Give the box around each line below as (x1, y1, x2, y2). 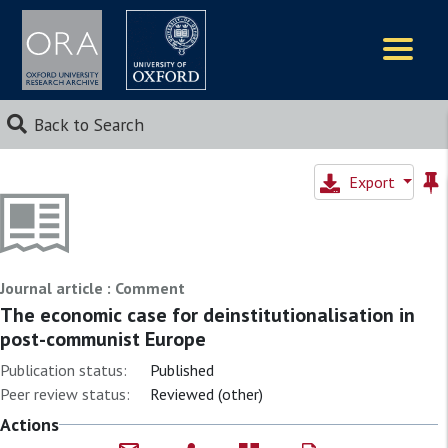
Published (150, 360, 214, 380)
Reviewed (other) (150, 384, 263, 404)
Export (348, 172, 399, 192)
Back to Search (33, 113, 144, 136)
